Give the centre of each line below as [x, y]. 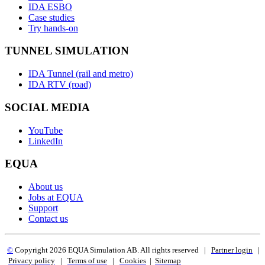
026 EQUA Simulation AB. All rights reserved [129, 250]
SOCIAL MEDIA [47, 107]
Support [43, 208]
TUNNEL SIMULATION [67, 51]
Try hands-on [53, 28]
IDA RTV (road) [60, 85]
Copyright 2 [33, 250]
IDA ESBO [50, 7]
